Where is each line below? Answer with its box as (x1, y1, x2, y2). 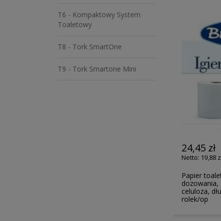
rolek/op (182, 194, 209, 204)
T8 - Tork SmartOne (58, 42, 122, 51)
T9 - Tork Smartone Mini (58, 64, 136, 74)
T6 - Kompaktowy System (58, 10, 141, 19)
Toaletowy (58, 20, 92, 29)
